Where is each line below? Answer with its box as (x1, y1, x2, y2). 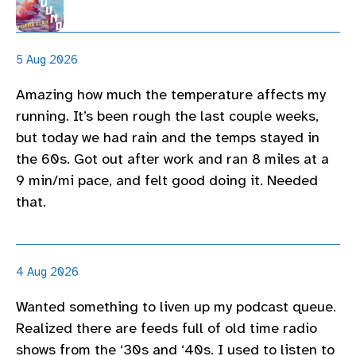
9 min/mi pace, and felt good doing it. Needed (16, 172, 318, 190)
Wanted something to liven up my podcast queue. (16, 297, 336, 315)
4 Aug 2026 (16, 264, 79, 279)
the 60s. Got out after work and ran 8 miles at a (16, 150, 329, 168)
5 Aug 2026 (16, 52, 78, 67)
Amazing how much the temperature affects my (16, 86, 326, 104)
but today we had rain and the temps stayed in (16, 129, 319, 147)
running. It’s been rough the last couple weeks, (16, 107, 319, 126)
